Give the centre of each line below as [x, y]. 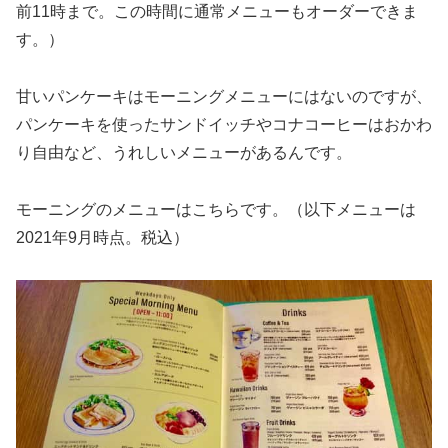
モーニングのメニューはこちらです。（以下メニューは [216, 209]
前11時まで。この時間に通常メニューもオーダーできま [217, 11]
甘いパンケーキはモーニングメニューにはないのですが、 [224, 96]
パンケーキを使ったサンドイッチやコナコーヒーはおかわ [224, 124]
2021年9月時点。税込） [102, 237]
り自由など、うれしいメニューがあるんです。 [184, 152]
